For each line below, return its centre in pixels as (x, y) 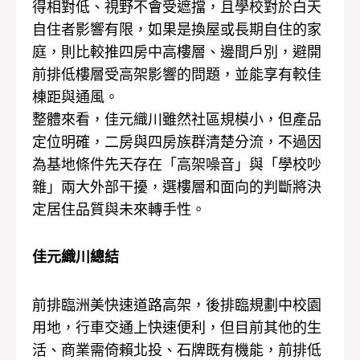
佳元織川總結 (76, 257)
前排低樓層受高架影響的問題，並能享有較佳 (177, 74)
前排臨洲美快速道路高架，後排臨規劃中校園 (177, 305)
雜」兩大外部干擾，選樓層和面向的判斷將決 (177, 186)
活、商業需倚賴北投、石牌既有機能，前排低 (177, 350)
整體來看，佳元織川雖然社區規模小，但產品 (177, 119)
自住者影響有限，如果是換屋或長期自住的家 (177, 29)
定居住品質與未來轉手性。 (119, 209)
